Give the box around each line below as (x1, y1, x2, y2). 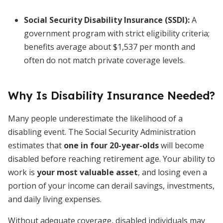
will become (159, 140, 204, 151)
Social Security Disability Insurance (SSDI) (24, 14, 188, 25)
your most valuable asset (37, 167, 138, 178)
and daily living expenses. (8, 194, 102, 205)
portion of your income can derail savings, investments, (8, 180, 215, 191)
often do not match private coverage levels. (24, 55, 185, 66)
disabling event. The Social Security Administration (8, 126, 196, 137)
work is (8, 167, 37, 178)
